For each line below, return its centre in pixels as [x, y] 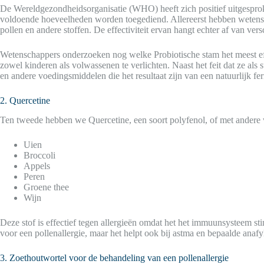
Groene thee [46, 187]
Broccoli [39, 156]
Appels [37, 166]
